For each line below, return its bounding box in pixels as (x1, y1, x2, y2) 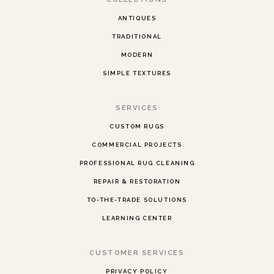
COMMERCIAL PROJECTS (92, 141, 182, 148)
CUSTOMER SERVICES (89, 248, 185, 257)
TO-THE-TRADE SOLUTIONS (86, 196, 188, 203)
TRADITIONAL (112, 32, 162, 40)
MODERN (120, 51, 154, 58)
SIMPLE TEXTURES (103, 69, 171, 76)
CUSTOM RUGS (109, 122, 165, 130)
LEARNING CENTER (102, 214, 172, 221)
